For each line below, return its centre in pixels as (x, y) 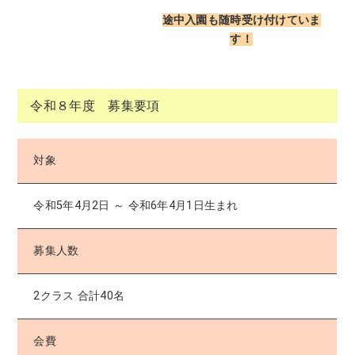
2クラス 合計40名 (79, 296)
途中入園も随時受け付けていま (241, 21)
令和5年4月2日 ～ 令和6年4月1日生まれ (136, 206)
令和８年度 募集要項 (95, 106)
